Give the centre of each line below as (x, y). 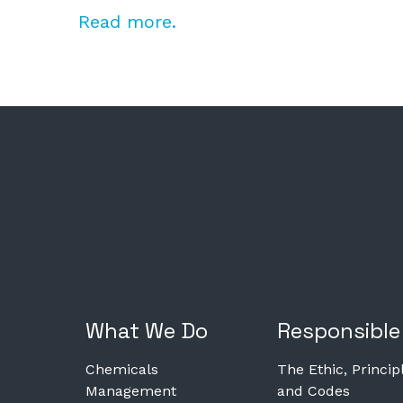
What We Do (147, 330)
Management (131, 390)
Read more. (127, 21)
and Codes (313, 390)
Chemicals (122, 369)
